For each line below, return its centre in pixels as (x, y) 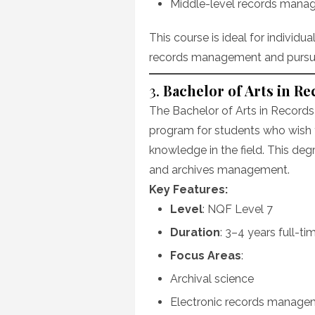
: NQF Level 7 (238, 209)
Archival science (212, 279)
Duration (195, 232)
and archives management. (219, 170)
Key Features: (188, 189)
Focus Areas (206, 256)
